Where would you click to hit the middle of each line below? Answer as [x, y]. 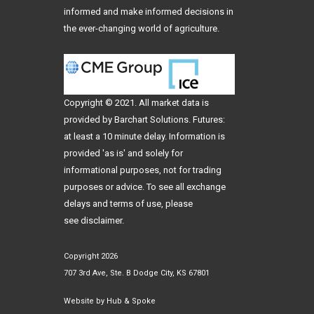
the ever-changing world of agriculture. [142, 28]
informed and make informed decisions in [149, 12]
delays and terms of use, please [128, 204]
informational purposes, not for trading [143, 170]
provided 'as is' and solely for [123, 153]
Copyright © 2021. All [108, 103]
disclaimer [101, 220]
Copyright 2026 [91, 256]
